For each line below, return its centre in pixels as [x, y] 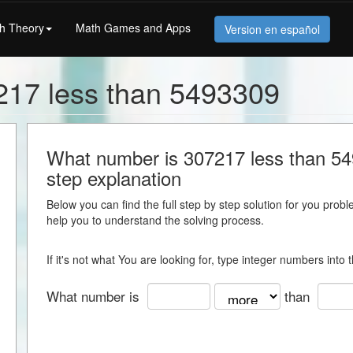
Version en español [272, 29]
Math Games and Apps [133, 27]
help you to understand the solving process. [155, 220]
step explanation [114, 178]
